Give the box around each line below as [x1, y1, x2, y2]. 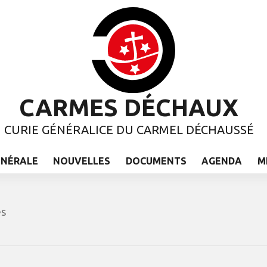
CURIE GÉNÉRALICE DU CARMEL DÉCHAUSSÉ [4, 122, 254, 136]
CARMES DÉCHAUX [19, 94, 238, 121]
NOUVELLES [53, 155, 111, 166]
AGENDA [201, 155, 243, 166]
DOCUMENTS [125, 155, 187, 166]
